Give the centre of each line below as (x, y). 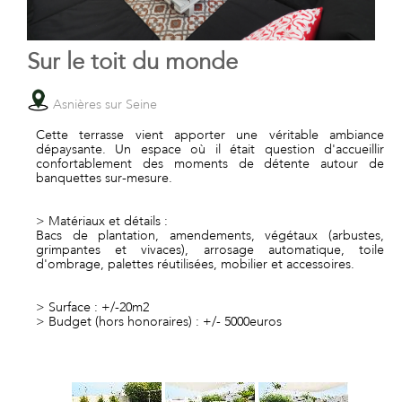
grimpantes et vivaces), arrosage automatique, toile (210, 249)
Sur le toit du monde (132, 61)
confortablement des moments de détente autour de (210, 163)
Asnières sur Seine (103, 104)
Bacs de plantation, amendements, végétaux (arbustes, (210, 235)
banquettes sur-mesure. (104, 177)
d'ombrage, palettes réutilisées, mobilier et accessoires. (195, 263)
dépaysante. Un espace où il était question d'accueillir (210, 149)
